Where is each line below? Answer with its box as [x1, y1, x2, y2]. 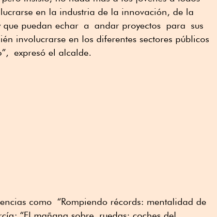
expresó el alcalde [14, 47, 89, 58]
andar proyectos [94, 20, 161, 31]
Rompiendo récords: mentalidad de [61, 196, 206, 207]
